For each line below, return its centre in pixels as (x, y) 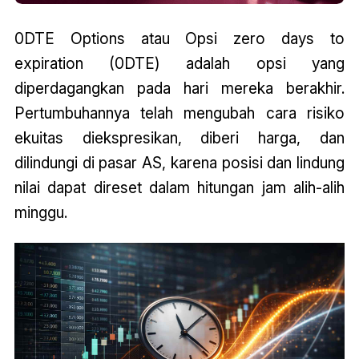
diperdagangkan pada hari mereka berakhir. (179, 89)
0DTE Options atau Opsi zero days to (179, 39)
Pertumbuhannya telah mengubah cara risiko (179, 113)
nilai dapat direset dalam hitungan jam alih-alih (179, 188)
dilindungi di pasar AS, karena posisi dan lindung (179, 163)
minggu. (40, 213)
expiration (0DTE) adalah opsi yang (179, 64)
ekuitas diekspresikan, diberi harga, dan (179, 138)
